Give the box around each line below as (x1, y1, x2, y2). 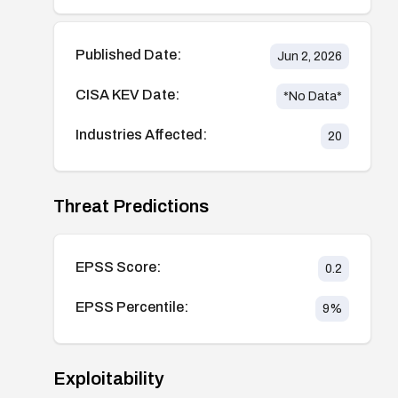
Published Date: (76, 46, 181, 62)
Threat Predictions (53, 195, 209, 216)
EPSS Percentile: (76, 298, 188, 314)
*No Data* (283, 89, 342, 103)
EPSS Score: (76, 259, 161, 275)
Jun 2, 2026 (276, 49, 342, 63)
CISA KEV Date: (76, 86, 179, 102)
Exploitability (53, 368, 164, 388)
